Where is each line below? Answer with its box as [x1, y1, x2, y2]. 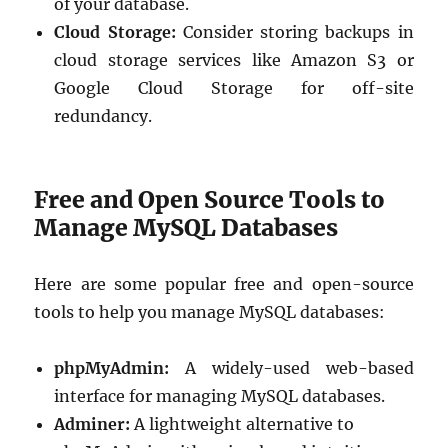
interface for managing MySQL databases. [54, 385, 386, 406]
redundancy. [54, 105, 153, 126]
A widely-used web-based [169, 357, 414, 378]
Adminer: [54, 413, 131, 434]
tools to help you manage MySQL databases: [34, 301, 386, 322]
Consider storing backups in [175, 21, 414, 42]
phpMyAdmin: [54, 357, 170, 378]
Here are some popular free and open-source [34, 273, 414, 294]
